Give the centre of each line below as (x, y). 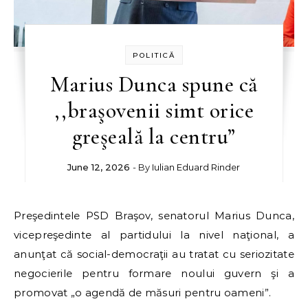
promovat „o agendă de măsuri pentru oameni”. (143, 293)
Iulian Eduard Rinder (196, 167)
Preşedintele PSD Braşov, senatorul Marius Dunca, (18, 216)
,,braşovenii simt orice (154, 111)
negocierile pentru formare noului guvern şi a (154, 274)
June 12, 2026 (99, 167)
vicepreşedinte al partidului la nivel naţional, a (154, 235)
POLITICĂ (154, 56)
